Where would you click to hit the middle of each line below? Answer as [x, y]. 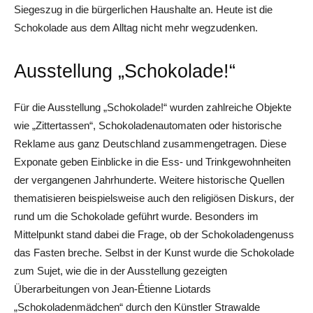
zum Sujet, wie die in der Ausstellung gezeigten [121, 270]
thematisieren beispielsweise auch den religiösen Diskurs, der [154, 198]
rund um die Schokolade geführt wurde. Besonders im [136, 216]
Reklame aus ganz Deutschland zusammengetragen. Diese [150, 143]
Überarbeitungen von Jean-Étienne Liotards [112, 289]
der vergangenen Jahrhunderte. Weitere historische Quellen [149, 180]
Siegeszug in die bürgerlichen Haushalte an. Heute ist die [143, 9]
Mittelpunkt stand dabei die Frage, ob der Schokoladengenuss [154, 234]
